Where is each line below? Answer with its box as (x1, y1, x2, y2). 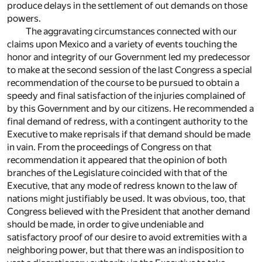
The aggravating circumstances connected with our (26, 26, 237, 37)
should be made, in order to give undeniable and (7, 219, 204, 230)
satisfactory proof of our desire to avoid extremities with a (7, 232, 247, 243)
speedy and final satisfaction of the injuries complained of (7, 90, 246, 102)
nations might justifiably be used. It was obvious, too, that (7, 193, 246, 205)
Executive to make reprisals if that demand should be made (7, 129, 250, 140)
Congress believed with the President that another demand (7, 206, 250, 218)
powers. (7, 13, 41, 25)
